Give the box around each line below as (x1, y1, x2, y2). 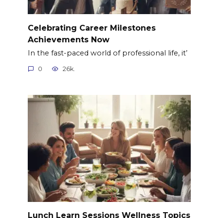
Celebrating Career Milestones (27, 23, 156, 33)
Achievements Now (27, 35, 109, 44)
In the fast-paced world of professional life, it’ (27, 49, 187, 58)
